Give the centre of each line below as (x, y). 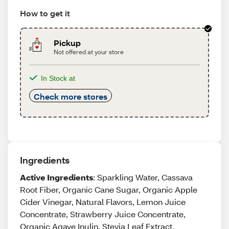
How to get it (45, 13)
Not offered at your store (89, 52)
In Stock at (58, 78)
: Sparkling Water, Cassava (143, 177)
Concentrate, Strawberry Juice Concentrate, (103, 214)
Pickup (67, 43)
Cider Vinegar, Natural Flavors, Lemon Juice (103, 202)
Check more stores (71, 96)
